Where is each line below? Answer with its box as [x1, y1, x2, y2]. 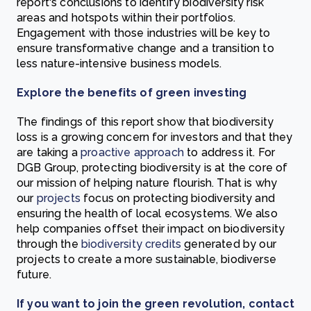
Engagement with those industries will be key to [17, 26, 271, 40]
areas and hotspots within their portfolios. [17, 11, 235, 24]
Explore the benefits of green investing [17, 86, 247, 99]
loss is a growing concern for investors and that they [17, 131, 293, 144]
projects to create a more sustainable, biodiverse [17, 253, 276, 266]
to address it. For [183, 146, 276, 159]
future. [17, 268, 55, 281]
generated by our [181, 237, 276, 251]
